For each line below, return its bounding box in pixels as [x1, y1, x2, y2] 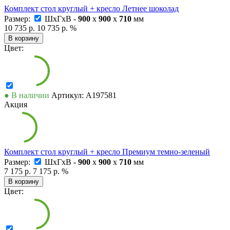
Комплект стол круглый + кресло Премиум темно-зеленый [4, 147, 210, 156]
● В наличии [4, 90, 49, 100]
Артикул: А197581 [51, 90, 117, 100]
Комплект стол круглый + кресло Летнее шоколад [4, 4, 179, 13]
